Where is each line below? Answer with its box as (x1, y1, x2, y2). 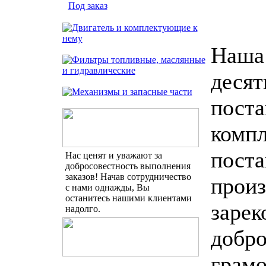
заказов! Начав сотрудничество (65, 172, 191, 182)
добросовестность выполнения (65, 161, 191, 171)
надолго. (65, 204, 100, 214)
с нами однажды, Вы (65, 182, 150, 192)
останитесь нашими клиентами (65, 193, 192, 203)
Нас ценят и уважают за (65, 150, 162, 160)
